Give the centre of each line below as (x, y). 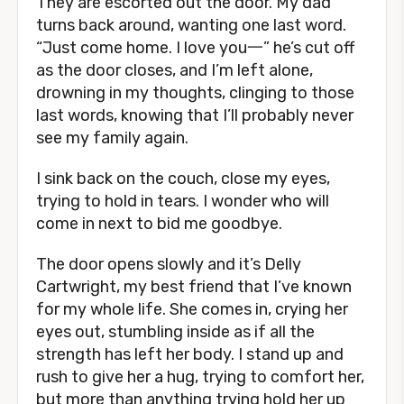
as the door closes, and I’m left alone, (174, 70)
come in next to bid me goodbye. (159, 224)
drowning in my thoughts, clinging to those (195, 93)
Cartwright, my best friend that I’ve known (194, 287)
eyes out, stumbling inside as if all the (175, 332)
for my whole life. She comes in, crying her (192, 309)
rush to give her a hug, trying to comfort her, (200, 377)
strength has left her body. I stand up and (190, 354)
